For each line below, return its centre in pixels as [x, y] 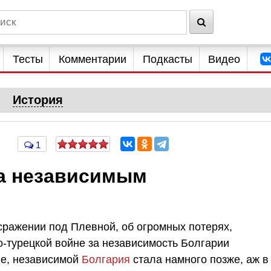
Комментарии [93, 59]
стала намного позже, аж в [199, 259]
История [38, 100]
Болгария [106, 259]
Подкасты [167, 59]
